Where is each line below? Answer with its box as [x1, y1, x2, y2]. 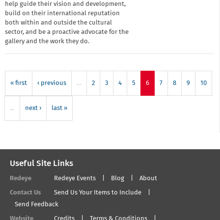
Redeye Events [54, 175, 96, 182]
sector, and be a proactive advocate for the [5, 29, 129, 35]
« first [10, 80, 27, 86]
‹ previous [37, 80, 66, 86]
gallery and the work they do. [5, 38, 89, 45]
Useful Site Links [10, 160, 73, 168]
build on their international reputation [5, 10, 120, 17]
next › [25, 105, 41, 111]
